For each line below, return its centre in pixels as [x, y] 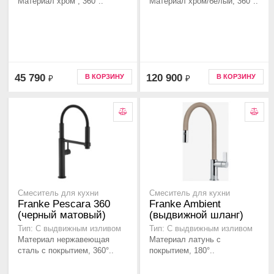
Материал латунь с [185, 240]
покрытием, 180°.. [182, 251]
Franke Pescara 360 [64, 204]
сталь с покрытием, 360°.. [66, 251]
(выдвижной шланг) [196, 215]
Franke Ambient [185, 204]
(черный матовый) [62, 215]
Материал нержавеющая [64, 240]
